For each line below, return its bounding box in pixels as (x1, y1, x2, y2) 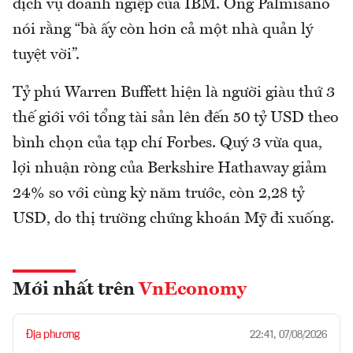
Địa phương (26, 329, 80, 340)
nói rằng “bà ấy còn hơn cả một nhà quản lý (13, 21, 313, 38)
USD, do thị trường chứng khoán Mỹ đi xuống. (13, 210, 334, 227)
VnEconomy (139, 280, 247, 299)
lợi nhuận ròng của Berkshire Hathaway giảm (13, 160, 327, 176)
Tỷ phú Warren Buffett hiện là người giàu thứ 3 (13, 84, 335, 101)
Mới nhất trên (13, 280, 139, 299)
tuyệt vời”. (13, 46, 80, 63)
